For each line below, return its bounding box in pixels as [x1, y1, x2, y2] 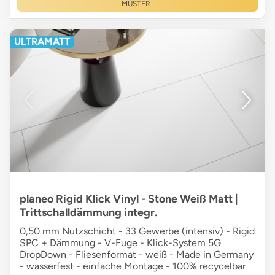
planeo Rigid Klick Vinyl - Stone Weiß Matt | [20, 192, 238, 206]
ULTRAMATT [14, 35, 70, 47]
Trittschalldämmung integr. [20, 205, 157, 219]
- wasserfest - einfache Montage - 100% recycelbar [20, 260, 246, 272]
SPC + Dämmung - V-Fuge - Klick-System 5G [20, 236, 221, 249]
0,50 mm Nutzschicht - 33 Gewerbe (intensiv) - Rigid [20, 225, 255, 237]
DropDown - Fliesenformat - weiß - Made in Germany [20, 248, 254, 260]
